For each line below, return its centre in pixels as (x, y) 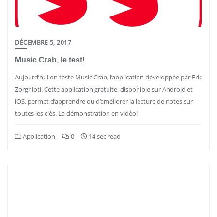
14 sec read (104, 136)
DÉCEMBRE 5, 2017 (43, 42)
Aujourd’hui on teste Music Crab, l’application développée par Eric (108, 77)
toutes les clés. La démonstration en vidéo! (76, 113)
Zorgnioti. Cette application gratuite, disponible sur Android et (104, 89)
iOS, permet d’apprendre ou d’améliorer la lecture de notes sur (104, 101)
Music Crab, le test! (50, 60)
